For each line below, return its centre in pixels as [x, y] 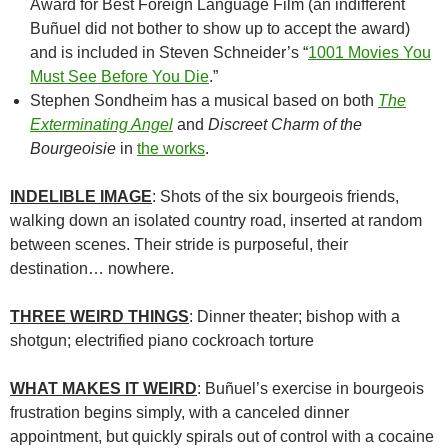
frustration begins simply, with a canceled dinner [179, 412]
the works [171, 148]
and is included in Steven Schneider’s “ [169, 52]
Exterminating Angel [101, 124]
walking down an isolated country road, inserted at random [216, 220]
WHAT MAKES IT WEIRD [103, 388]
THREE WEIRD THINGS [99, 316]
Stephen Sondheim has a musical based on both [204, 100]
